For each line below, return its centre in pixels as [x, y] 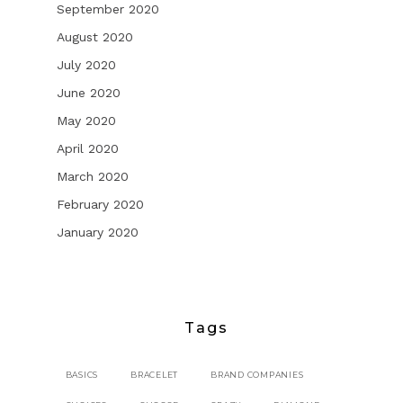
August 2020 [94, 37]
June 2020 [88, 93]
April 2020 [87, 149]
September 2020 [107, 9]
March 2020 [92, 177]
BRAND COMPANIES [257, 375]
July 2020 [86, 65]
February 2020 [100, 205]
